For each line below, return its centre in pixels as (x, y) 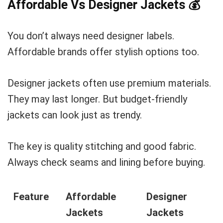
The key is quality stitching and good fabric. (102, 146)
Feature (31, 197)
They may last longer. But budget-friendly (97, 99)
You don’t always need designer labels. (91, 36)
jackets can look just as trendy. (75, 115)
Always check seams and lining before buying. (106, 162)
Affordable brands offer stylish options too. (103, 52)
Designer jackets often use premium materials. (109, 83)
